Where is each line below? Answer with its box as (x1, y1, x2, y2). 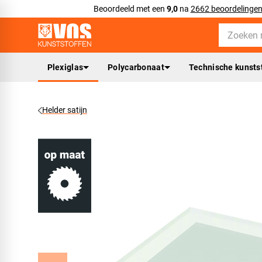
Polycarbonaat (108, 62, 164, 72)
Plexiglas (47, 62, 84, 72)
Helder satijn (42, 105, 87, 115)
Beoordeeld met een (93, 4, 167, 13)
